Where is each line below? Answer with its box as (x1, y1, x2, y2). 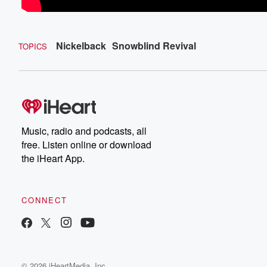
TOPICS (18, 40, 47, 52)
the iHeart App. (21, 151, 85, 165)
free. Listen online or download (21, 137, 151, 151)
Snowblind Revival (112, 38, 196, 52)
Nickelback (56, 38, 106, 52)
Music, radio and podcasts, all (21, 123, 147, 138)
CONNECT (21, 194, 67, 206)
